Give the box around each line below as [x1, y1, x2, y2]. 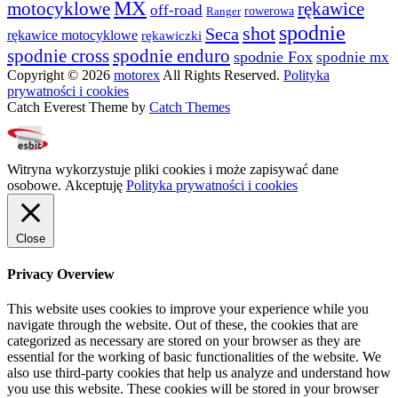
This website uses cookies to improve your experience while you [7, 301, 369, 317]
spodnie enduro [113, 44, 230, 67]
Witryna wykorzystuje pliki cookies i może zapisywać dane [7, 161, 338, 177]
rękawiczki [141, 27, 202, 43]
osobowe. [7, 177, 65, 193]
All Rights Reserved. [160, 67, 283, 83]
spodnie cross [7, 44, 109, 67]
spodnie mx [316, 48, 389, 66]
